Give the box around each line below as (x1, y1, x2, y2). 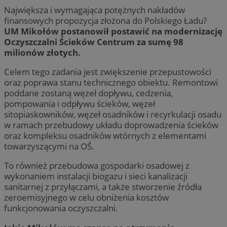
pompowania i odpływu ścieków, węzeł (4, 98, 155, 110)
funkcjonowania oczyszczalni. (4, 202, 118, 214)
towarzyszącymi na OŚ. (4, 140, 94, 153)
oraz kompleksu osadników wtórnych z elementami (4, 130, 206, 142)
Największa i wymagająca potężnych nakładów (4, 4, 185, 16)
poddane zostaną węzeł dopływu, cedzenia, (4, 87, 173, 99)
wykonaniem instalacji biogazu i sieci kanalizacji (4, 170, 187, 182)
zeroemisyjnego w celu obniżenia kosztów (4, 192, 169, 204)
